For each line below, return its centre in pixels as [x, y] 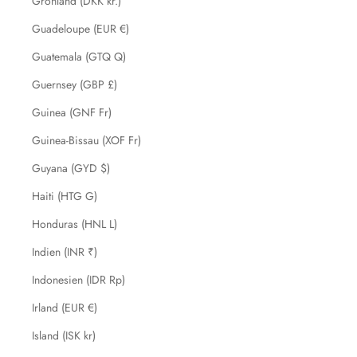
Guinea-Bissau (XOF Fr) [86, 140]
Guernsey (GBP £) [75, 84]
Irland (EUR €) [65, 308]
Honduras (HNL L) [75, 224]
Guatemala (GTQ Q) [79, 57]
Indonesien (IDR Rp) [78, 280]
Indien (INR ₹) [65, 252]
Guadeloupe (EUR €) [80, 29]
